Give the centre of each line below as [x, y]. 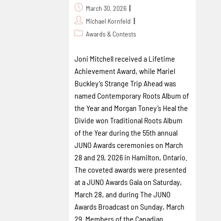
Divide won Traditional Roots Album [129, 120]
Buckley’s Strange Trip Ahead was [125, 83]
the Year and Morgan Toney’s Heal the [131, 108]
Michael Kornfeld [108, 21]
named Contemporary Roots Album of [132, 95]
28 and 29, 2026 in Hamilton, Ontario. [131, 157]
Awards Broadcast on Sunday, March [129, 206]
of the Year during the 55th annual [126, 132]
